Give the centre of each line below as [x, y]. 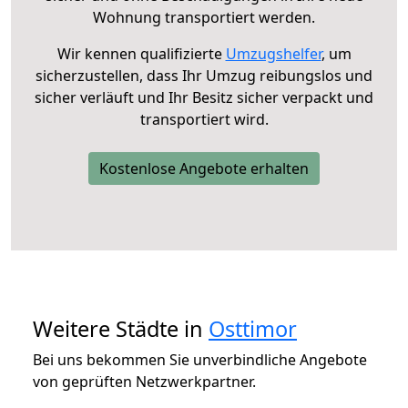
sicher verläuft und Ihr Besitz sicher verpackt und [204, 97]
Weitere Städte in [121, 328]
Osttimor [253, 328]
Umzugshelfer [273, 53]
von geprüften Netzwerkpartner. [144, 381]
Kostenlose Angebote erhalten [204, 168]
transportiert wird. [204, 119]
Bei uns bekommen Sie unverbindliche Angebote [200, 359]
